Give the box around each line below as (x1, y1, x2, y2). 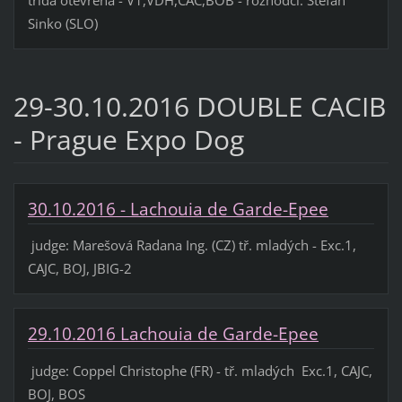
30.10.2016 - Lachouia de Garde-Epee (27, 197, 328, 222)
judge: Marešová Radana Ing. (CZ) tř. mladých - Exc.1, (27, 236, 356, 255)
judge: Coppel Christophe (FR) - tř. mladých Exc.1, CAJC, (27, 361, 372, 380)
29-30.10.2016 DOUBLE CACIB (13, 88, 386, 126)
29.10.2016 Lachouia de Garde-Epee (27, 322, 319, 346)
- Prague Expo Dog (13, 121, 244, 159)
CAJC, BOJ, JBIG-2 (27, 259, 132, 278)
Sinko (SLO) (27, 14, 98, 33)
